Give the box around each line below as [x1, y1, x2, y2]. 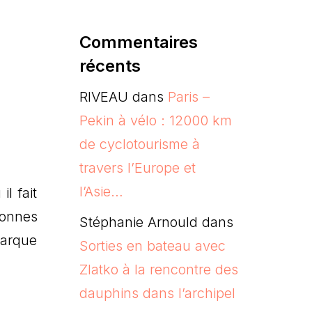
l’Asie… [79, 182, 123, 200]
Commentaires [79, 31, 198, 52]
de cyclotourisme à [79, 135, 200, 153]
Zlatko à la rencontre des [79, 260, 238, 278]
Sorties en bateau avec [79, 237, 226, 254]
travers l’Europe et [79, 159, 196, 176]
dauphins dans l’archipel [79, 284, 235, 302]
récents [79, 55, 141, 76]
